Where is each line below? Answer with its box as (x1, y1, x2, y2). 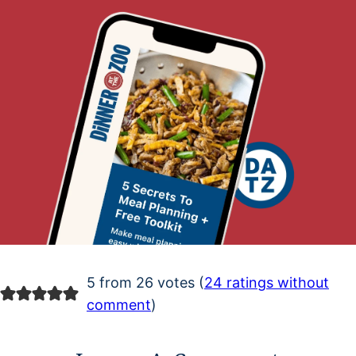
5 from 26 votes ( (86, 274, 204, 292)
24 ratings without (203, 274, 329, 292)
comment (86, 296, 151, 314)
